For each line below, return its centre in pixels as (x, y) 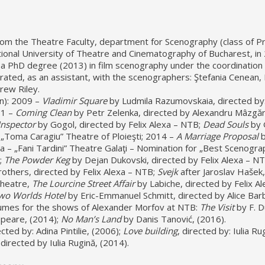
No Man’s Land (91, 219)
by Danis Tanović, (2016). (173, 219)
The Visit (217, 207)
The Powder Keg (37, 160)
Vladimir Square (74, 101)
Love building (150, 231)
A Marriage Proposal (217, 136)
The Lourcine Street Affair (84, 183)
